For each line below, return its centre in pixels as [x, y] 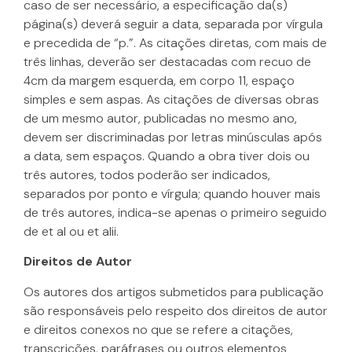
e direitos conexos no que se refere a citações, [158, 329]
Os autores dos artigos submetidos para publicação [174, 291]
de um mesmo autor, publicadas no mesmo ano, [160, 118]
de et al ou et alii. [71, 231]
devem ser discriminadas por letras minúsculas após [173, 137]
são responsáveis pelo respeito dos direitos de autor [176, 310]
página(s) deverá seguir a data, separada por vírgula [173, 24]
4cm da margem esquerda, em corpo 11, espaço [159, 80]
